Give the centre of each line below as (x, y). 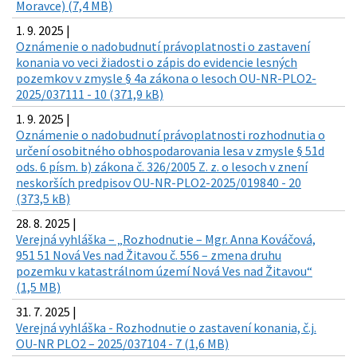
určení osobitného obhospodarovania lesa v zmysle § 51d (170, 151)
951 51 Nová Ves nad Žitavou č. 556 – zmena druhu (149, 255)
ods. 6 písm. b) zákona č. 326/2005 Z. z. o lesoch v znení (162, 167)
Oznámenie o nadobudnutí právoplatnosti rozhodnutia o (171, 135)
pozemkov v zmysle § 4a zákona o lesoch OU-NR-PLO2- (166, 78)
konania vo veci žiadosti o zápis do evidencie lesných (157, 63)
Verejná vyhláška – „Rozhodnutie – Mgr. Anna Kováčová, (166, 239)
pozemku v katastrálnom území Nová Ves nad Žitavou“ (164, 271)
